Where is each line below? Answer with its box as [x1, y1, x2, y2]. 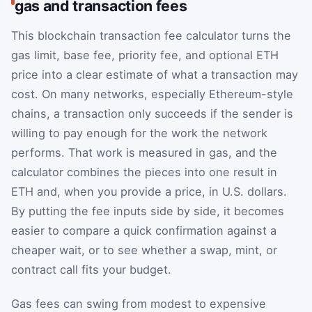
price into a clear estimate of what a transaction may [11, 67, 298, 81]
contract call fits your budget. [11, 262, 171, 276]
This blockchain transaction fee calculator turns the [11, 28, 291, 42]
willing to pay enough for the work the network [11, 125, 267, 140]
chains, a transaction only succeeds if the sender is [11, 106, 293, 120]
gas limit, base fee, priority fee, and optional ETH [11, 47, 279, 62]
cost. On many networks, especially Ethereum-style [11, 86, 293, 101]
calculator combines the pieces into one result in [11, 164, 277, 179]
